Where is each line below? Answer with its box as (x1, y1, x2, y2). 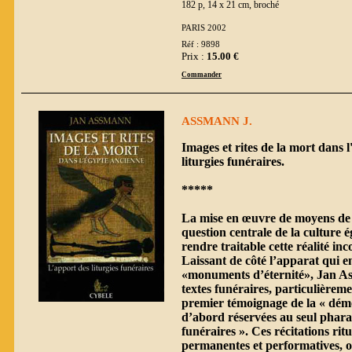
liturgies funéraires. (181, 154, 284, 168)
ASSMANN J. (181, 114, 252, 127)
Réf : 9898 (181, 40, 220, 49)
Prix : (181, 49, 207, 62)
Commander (181, 70, 222, 79)
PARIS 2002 (181, 23, 226, 32)
